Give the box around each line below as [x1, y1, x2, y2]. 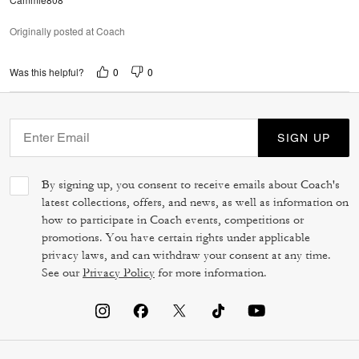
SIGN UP [277, 131, 330, 144]
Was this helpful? [10, 65, 84, 79]
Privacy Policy [83, 264, 155, 280]
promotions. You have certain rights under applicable [42, 229, 310, 245]
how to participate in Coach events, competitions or [42, 212, 304, 228]
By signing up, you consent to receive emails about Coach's [42, 176, 340, 192]
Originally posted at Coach [10, 23, 125, 38]
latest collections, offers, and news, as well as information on [42, 194, 349, 210]
